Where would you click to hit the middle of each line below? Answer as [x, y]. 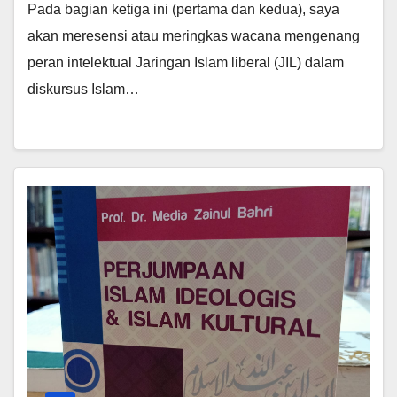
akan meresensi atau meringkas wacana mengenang [194, 36]
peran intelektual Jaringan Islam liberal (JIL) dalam [186, 63]
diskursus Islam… [83, 90]
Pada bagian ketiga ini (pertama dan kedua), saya [183, 10]
